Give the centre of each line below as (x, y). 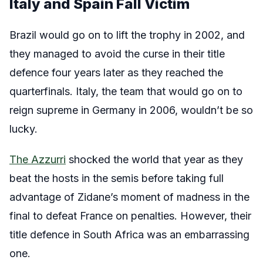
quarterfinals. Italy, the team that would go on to (126, 92)
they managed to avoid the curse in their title (117, 54)
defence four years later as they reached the (116, 73)
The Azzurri (38, 160)
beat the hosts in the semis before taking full (117, 178)
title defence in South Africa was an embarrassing (129, 235)
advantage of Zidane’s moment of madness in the (129, 197)
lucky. (25, 129)
